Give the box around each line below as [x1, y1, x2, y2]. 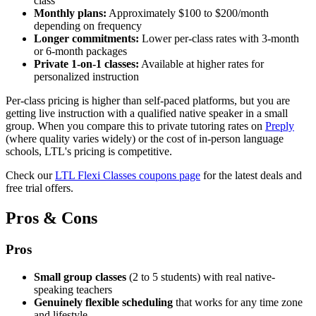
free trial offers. [6, 182, 73, 195]
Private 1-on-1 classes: [34, 58, 139, 71]
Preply [265, 120, 294, 133]
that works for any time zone [173, 296, 303, 308]
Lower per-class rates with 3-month [139, 32, 299, 45]
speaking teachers [34, 283, 112, 296]
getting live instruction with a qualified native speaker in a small [6, 107, 288, 120]
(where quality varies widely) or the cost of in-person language [6, 133, 284, 145]
